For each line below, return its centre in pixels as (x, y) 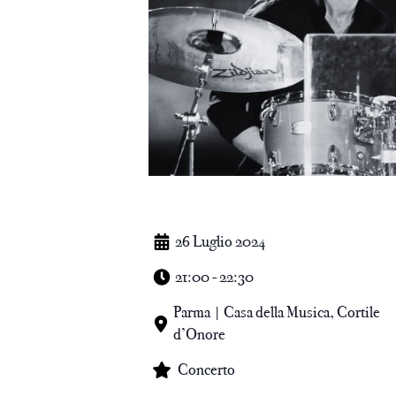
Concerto (206, 369)
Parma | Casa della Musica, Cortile (276, 312)
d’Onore (199, 334)
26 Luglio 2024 (220, 241)
